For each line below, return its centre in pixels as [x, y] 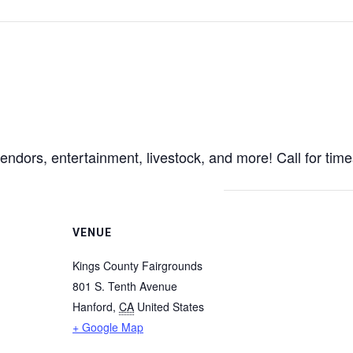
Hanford [93, 307]
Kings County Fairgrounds [137, 266]
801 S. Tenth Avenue [125, 286]
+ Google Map [108, 327]
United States [171, 307]
